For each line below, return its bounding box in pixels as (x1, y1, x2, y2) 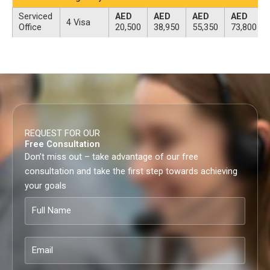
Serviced (19, 10, 52, 22)
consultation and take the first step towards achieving (25, 165, 237, 177)
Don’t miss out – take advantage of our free (25, 151, 198, 162)
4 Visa (66, 16, 90, 28)
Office (19, 21, 42, 33)
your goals (25, 180, 66, 191)
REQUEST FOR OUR (25, 127, 100, 139)
